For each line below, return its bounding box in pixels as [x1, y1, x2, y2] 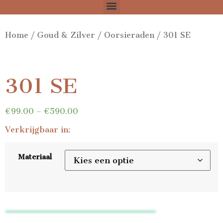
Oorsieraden [104, 30, 154, 40]
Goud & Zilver [37, 30, 95, 40]
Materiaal [18, 153, 52, 162]
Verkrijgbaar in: [5, 124, 70, 134]
